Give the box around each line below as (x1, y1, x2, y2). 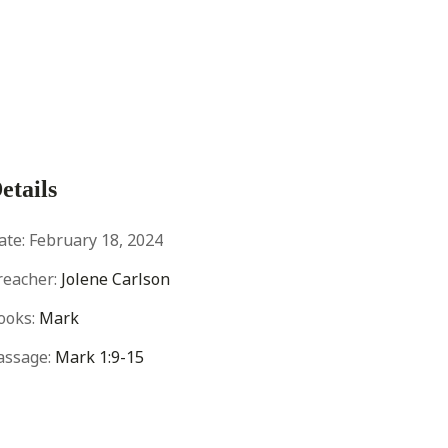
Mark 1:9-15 (55, 346, 144, 368)
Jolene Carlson (61, 268, 170, 290)
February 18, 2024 (25, 229, 163, 251)
